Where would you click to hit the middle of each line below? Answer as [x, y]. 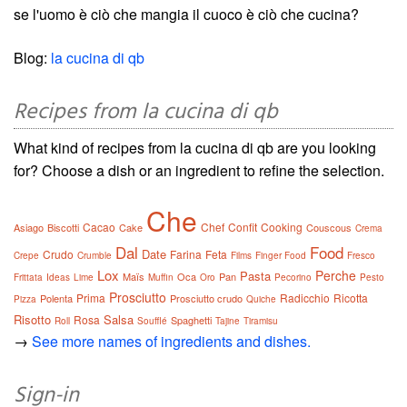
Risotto [32, 320]
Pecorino [293, 278]
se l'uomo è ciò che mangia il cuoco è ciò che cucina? [186, 15]
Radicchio [305, 298]
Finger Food [281, 256]
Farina [186, 254]
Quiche [261, 299]
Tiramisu [261, 321]
